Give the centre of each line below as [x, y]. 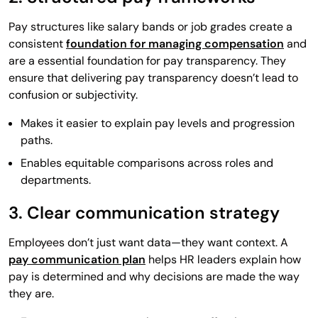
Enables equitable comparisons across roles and [147, 163]
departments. [56, 180]
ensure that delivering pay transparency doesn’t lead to [153, 77]
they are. [31, 293]
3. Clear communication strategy [144, 212]
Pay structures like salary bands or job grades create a [150, 26]
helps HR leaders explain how [223, 259]
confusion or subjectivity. [73, 94]
